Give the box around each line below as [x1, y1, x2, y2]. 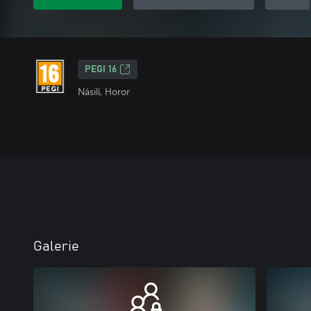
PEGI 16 [85, 65, 117, 74]
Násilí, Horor [78, 85, 130, 98]
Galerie [33, 239, 79, 253]
